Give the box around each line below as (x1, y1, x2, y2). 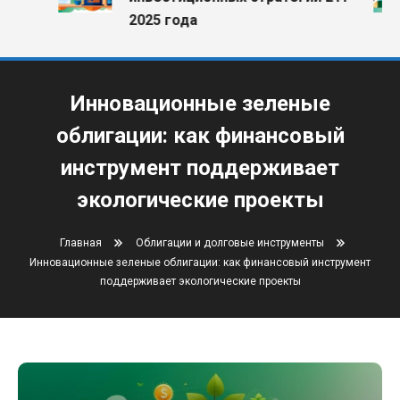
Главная (60, 237, 102, 249)
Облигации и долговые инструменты (136, 237, 324, 249)
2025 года (114, 12, 184, 29)
